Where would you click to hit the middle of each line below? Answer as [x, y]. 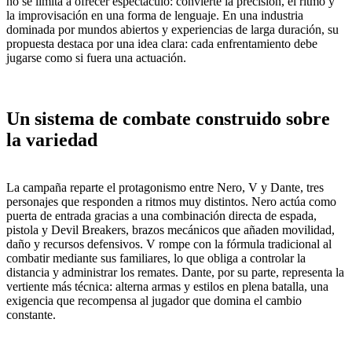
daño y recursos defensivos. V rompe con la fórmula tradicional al [169, 244]
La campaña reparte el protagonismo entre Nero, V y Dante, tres [165, 188]
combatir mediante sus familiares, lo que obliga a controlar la [156, 258]
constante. [31, 315]
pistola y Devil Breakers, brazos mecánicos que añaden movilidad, [170, 230]
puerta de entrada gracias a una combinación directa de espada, [161, 216]
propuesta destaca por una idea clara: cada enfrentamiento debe [162, 43]
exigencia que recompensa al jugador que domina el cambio [154, 301]
